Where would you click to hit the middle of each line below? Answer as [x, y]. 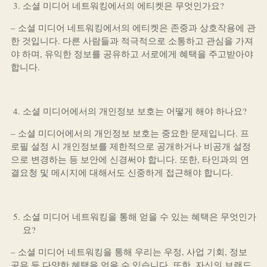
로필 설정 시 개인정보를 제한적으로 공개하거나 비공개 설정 [131, 146]
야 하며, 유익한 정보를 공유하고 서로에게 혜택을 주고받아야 [132, 54]
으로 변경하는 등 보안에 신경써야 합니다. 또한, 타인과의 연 [130, 159]
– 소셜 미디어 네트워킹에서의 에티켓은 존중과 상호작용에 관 [133, 27]
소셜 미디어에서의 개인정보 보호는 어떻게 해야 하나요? [134, 111]
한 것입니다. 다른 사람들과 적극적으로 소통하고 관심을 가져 [132, 41]
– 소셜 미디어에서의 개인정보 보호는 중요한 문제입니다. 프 [130, 133]
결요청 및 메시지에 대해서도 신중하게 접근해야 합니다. [122, 172]
